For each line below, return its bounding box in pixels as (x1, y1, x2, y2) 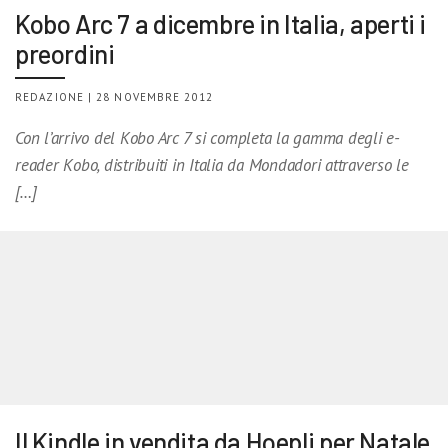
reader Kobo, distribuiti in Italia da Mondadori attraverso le (15, 153, 409, 176)
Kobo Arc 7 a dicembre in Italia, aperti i (15, 7, 427, 39)
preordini (15, 37, 115, 69)
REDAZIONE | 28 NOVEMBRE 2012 (15, 89, 213, 104)
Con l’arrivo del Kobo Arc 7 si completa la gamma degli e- (15, 126, 400, 149)
